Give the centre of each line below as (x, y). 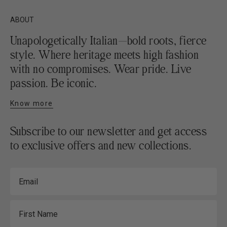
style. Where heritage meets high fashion (105, 55)
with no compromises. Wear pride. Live (101, 69)
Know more (32, 103)
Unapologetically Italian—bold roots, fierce (108, 41)
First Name (30, 205)
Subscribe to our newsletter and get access (109, 131)
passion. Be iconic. (54, 83)
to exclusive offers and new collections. (101, 145)
